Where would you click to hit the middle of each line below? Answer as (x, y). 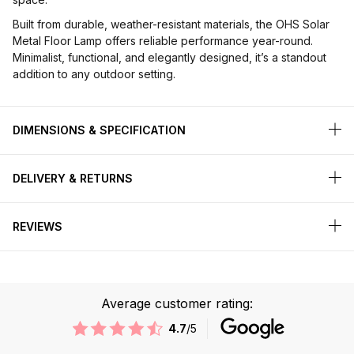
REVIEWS (38, 227)
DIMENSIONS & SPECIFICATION (99, 130)
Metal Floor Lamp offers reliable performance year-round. (163, 41)
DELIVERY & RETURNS (73, 179)
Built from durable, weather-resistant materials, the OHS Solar (171, 24)
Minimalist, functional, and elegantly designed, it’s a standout (169, 58)
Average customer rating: (177, 304)
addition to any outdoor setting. (94, 74)
